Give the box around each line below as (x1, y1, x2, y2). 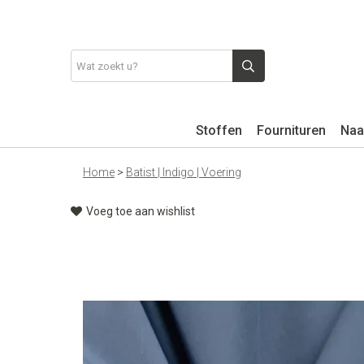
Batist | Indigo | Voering (126, 166, 241, 179)
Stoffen (196, 123, 242, 138)
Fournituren (257, 123, 326, 138)
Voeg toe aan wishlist (86, 205, 195, 218)
